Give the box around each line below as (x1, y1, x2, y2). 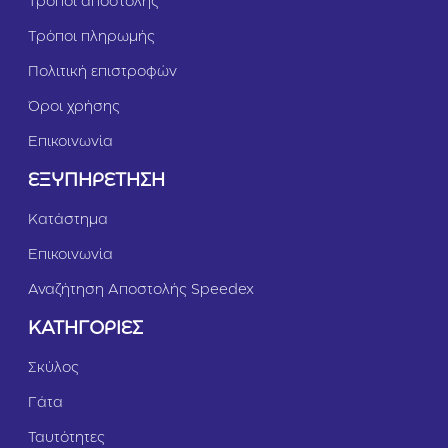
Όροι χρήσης (28, 101, 120, 114)
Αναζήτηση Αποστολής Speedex (28, 284, 254, 297)
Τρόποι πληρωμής (28, 31, 155, 44)
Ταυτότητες (28, 432, 105, 445)
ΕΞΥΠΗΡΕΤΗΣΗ (28, 173, 165, 190)
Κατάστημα (28, 214, 108, 227)
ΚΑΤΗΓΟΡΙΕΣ (28, 321, 143, 338)
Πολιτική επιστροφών (28, 66, 177, 79)
